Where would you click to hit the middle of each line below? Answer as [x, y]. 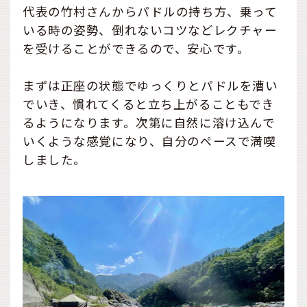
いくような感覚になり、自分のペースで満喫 [149, 141]
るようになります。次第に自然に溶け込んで [149, 123]
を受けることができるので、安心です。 [136, 48]
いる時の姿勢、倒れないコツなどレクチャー [150, 29]
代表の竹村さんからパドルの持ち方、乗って [150, 11]
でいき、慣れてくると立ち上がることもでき [149, 104]
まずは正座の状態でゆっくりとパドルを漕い [150, 86]
